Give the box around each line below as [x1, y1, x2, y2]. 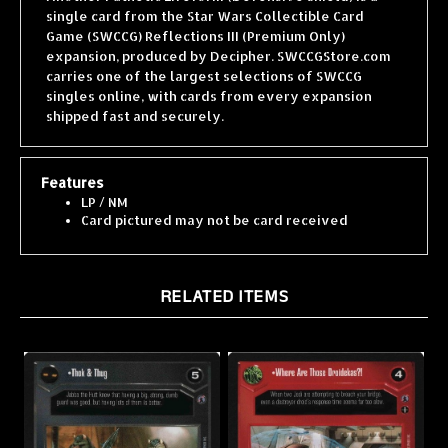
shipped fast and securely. [46, 88, 224, 105]
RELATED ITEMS [159, 264, 289, 290]
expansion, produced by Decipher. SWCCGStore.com [46, 28, 391, 45]
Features [41, 154, 104, 172]
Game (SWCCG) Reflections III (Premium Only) [46, 8, 345, 25]
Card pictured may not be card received [81, 192, 348, 209]
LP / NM [81, 174, 128, 191]
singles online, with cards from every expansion [46, 68, 372, 85]
